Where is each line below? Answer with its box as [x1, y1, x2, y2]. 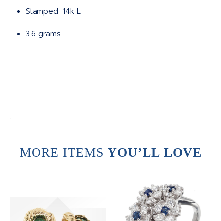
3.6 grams [26, 28, 61, 39]
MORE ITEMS [19, 146, 108, 160]
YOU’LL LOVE [107, 146, 202, 160]
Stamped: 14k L [26, 6, 81, 17]
